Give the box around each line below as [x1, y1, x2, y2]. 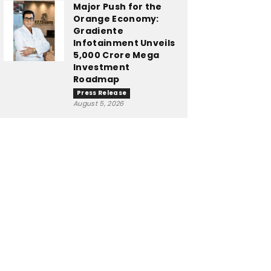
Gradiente [73, 25, 123, 37]
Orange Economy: [73, 13, 159, 25]
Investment [73, 61, 130, 73]
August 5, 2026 [73, 99, 124, 108]
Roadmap [73, 73, 120, 85]
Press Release [77, 88, 127, 97]
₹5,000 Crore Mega [73, 49, 160, 61]
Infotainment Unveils [73, 37, 175, 49]
